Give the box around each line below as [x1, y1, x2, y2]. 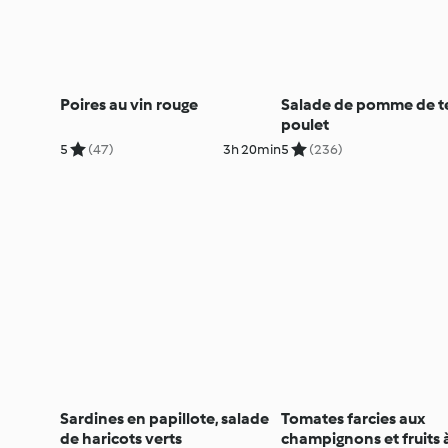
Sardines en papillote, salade [60, 408, 269, 428]
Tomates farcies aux [280, 408, 425, 428]
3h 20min [222, 140, 281, 158]
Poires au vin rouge [60, 94, 198, 114]
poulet [280, 114, 329, 134]
